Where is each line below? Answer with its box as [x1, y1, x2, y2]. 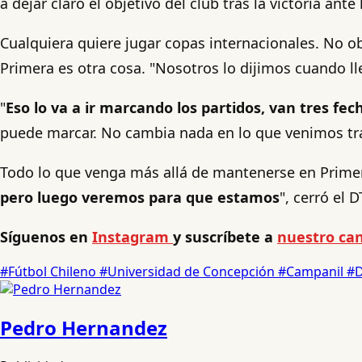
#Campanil [278, 262, 347, 280]
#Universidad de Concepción [99, 262, 278, 280]
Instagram [92, 226, 173, 246]
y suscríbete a [173, 226, 277, 246]
